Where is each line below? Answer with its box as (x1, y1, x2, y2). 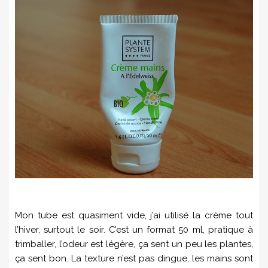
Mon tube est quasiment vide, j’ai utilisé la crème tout (15, 209, 253, 221)
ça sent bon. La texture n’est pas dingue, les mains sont (15, 252, 253, 264)
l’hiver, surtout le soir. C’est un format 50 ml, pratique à (15, 224, 253, 235)
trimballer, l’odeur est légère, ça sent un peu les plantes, (15, 238, 253, 249)
